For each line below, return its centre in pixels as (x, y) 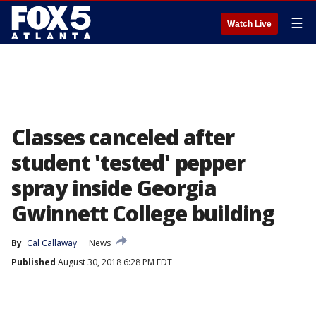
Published (34, 262)
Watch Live (249, 24)
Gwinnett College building (143, 213)
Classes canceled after (123, 137)
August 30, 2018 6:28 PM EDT (114, 262)
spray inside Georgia (114, 188)
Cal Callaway (52, 243)
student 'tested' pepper (128, 163)
